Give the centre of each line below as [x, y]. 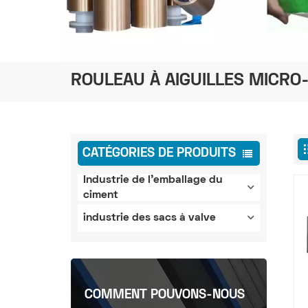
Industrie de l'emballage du [153, 180]
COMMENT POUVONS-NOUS [165, 295]
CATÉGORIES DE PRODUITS [159, 153]
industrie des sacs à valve [150, 218]
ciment [101, 195]
